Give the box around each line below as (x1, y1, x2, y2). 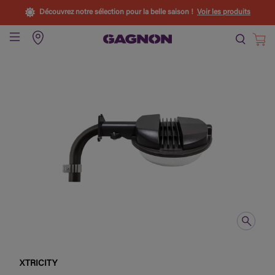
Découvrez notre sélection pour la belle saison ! (39, 8, 193, 16)
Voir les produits (197, 8, 250, 16)
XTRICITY (20, 259, 58, 268)
